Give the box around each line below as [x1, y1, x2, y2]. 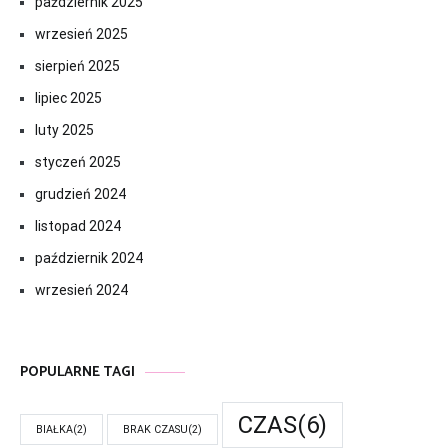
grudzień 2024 [35, 186, 126, 203]
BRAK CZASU [123, 423, 188, 437]
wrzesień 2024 [35, 282, 128, 299]
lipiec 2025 [35, 90, 102, 107]
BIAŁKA [36, 423, 73, 437]
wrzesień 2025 [35, 26, 128, 43]
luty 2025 [35, 122, 94, 139]
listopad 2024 [35, 218, 121, 235]
